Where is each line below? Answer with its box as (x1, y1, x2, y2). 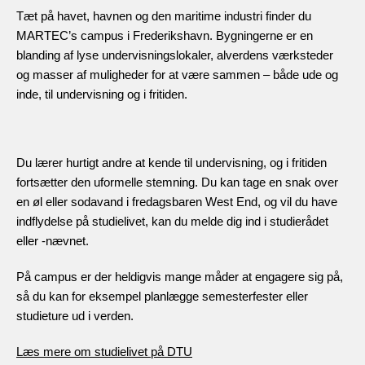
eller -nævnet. (16, 233, 89, 248)
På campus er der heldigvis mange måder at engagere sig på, (16, 269, 343, 284)
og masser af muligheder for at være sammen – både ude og (16, 67, 338, 81)
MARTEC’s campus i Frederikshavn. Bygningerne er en (16, 28, 313, 42)
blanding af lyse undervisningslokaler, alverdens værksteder (16, 47, 333, 62)
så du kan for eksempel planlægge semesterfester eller (16, 288, 308, 303)
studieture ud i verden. (16, 308, 134, 323)
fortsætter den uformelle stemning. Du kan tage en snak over (16, 174, 338, 189)
